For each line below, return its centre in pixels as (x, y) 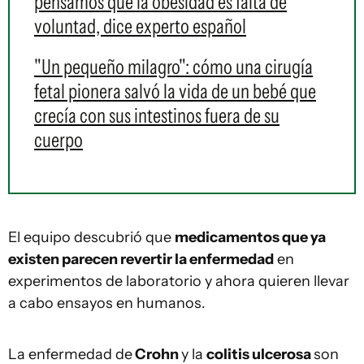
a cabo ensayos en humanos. (107, 303)
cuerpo (58, 140)
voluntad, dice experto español (140, 26)
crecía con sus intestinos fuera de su (157, 116)
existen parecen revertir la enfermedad (141, 260)
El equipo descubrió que (91, 238)
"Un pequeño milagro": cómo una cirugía (173, 67)
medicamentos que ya (250, 238)
